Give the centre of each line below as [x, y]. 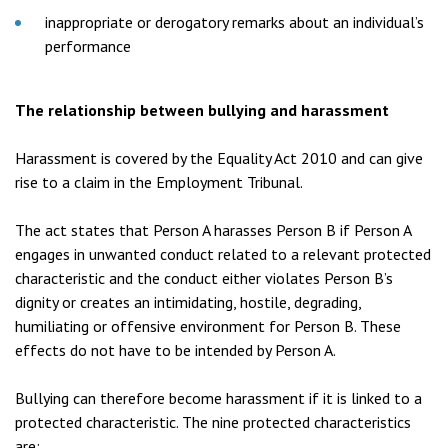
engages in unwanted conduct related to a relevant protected [223, 254]
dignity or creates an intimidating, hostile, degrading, [188, 302]
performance [88, 46]
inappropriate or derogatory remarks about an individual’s [234, 22]
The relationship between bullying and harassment [202, 110]
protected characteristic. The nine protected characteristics [213, 422]
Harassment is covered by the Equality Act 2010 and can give [219, 158]
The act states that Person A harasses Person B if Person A [213, 230]
